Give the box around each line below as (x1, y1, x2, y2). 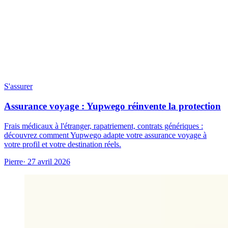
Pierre (4, 157, 23, 166)
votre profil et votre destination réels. (4, 139, 121, 149)
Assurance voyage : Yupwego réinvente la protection (4, 100, 221, 111)
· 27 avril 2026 (23, 157, 70, 166)
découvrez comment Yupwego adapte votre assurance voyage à (4, 130, 207, 139)
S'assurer (4, 82, 33, 91)
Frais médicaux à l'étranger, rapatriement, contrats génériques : (4, 121, 203, 130)
